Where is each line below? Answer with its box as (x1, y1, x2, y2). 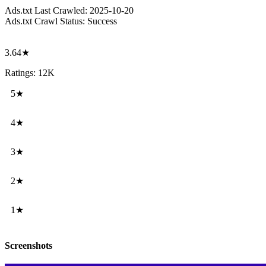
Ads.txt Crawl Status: (5, 16, 85, 27)
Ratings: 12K (5, 68, 55, 78)
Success (87, 16, 117, 27)
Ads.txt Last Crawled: (5, 5, 87, 16)
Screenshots (5, 240, 52, 251)
